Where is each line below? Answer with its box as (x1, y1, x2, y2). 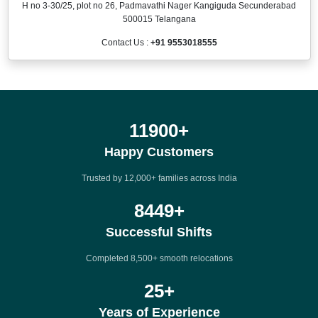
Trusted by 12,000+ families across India (81, 172, 237, 183)
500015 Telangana (122, 13, 196, 24)
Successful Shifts (106, 224, 212, 239)
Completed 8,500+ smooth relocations (85, 253, 233, 263)
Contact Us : (101, 37, 150, 48)
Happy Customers (104, 144, 214, 159)
